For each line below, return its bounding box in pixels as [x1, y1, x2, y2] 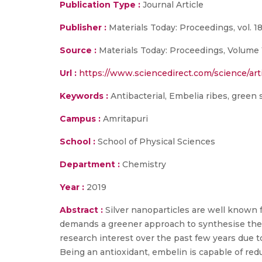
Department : [60, 159, 120, 170]
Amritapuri [101, 113, 148, 124]
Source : [60, 45, 96, 56]
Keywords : [60, 91, 108, 101]
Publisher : [60, 22, 109, 33]
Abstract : [60, 205, 105, 215]
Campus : [60, 113, 101, 124]
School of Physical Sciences [95, 136, 215, 147]
